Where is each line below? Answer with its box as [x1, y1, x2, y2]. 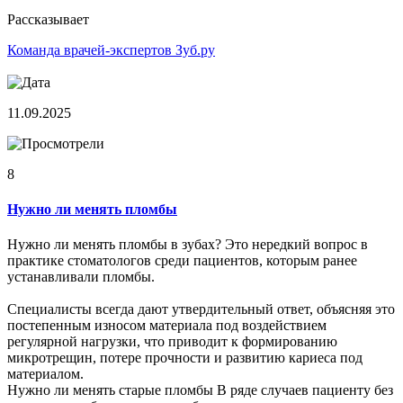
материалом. [7, 366, 84, 382]
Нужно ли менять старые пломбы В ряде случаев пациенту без [7, 382, 393, 399]
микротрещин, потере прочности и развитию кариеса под [7, 350, 363, 366]
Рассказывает [7, 11, 89, 27]
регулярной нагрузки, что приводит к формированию [7, 334, 337, 350]
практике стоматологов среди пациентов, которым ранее [7, 253, 357, 269]
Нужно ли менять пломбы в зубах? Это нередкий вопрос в [7, 237, 368, 253]
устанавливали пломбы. [7, 269, 155, 285]
